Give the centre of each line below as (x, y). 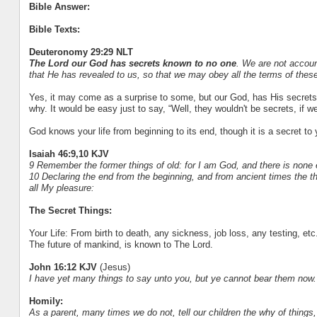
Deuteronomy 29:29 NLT (81, 52)
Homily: (46, 301)
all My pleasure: (61, 188)
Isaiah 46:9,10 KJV (69, 154)
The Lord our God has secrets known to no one (132, 63)
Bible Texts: (54, 29)
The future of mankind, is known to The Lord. (121, 244)
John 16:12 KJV (64, 267)
